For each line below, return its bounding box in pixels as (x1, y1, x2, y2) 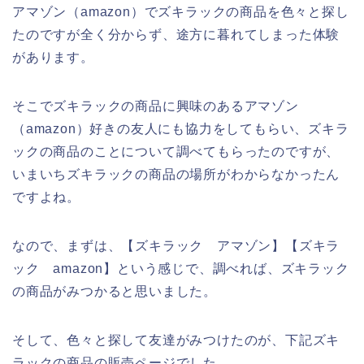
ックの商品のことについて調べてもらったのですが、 (12, 145, 340, 159)
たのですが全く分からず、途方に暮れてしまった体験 (12, 28, 340, 42)
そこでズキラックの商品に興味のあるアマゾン (12, 99, 299, 114)
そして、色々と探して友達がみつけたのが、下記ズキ (12, 333, 340, 348)
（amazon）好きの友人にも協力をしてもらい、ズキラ (12, 122, 349, 136)
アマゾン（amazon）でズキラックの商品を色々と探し (12, 5, 349, 19)
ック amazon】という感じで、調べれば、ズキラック (12, 262, 349, 276)
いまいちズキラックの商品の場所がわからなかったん (12, 167, 340, 182)
